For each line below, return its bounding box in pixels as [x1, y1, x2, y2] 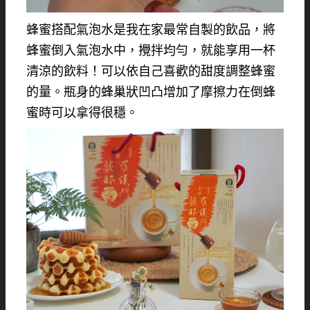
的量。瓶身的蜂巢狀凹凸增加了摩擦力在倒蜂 [26, 84, 275, 100]
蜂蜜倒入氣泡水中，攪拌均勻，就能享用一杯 [26, 42, 275, 58]
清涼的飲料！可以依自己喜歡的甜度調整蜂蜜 [26, 63, 275, 79]
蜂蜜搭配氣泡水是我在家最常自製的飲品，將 [26, 21, 275, 37]
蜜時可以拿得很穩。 [26, 104, 138, 120]
